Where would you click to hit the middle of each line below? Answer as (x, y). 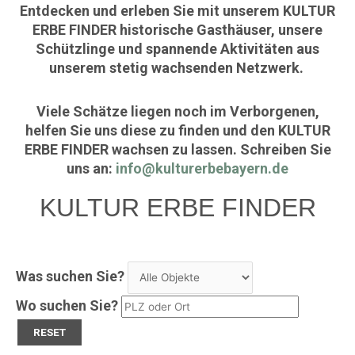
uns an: (91, 168)
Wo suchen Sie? (67, 305)
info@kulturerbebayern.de (202, 168)
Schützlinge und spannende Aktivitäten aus (177, 48)
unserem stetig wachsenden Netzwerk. (177, 67)
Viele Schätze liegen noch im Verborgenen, (177, 111)
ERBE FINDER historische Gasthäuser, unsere (177, 29)
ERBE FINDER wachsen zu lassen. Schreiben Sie (177, 149)
